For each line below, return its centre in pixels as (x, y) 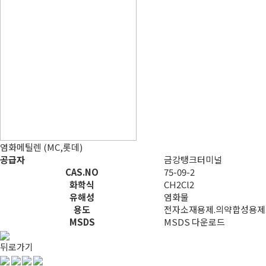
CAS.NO (82, 172)
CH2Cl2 (179, 184)
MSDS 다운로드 (194, 222)
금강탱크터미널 (193, 159)
